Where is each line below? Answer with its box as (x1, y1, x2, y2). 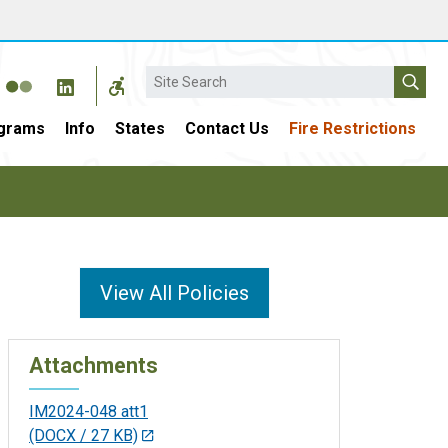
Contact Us (185, 119, 269, 138)
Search (146, 66, 194, 86)
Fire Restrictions (289, 119, 416, 138)
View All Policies (99, 281, 249, 305)
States (115, 119, 165, 138)
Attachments (29, 352, 158, 378)
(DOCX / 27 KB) (29, 425, 138, 445)
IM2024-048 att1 (29, 401, 148, 421)
